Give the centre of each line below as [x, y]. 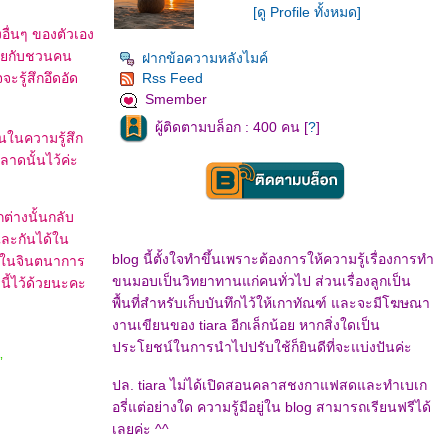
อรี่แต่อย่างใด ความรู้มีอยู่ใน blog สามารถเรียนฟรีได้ [271, 407]
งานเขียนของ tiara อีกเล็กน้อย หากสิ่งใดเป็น [246, 325]
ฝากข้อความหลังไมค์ [205, 58]
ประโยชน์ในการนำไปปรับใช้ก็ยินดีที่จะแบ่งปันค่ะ [262, 347]
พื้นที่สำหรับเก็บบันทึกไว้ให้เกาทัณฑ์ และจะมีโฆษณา [271, 303]
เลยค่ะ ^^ [140, 429]
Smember [176, 99]
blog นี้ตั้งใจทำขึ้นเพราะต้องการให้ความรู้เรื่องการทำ [273, 259]
